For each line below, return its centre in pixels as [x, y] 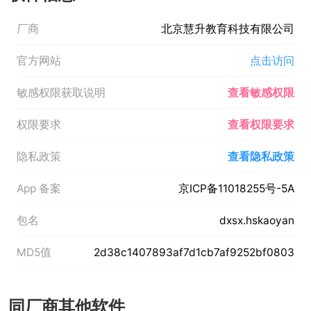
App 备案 [39, 188]
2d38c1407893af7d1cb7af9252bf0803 [194, 253]
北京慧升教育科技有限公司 [228, 28]
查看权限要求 [261, 124]
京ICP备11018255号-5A [237, 188]
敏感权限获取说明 [61, 92]
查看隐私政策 [261, 156]
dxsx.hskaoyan [257, 221]
